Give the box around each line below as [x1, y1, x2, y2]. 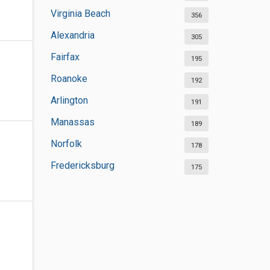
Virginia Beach [50, 8, 110, 19]
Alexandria [50, 30, 95, 41]
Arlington [50, 95, 88, 106]
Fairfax [50, 51, 80, 63]
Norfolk [50, 138, 82, 149]
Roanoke [50, 73, 87, 84]
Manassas [50, 116, 95, 128]
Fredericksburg [50, 160, 115, 171]
